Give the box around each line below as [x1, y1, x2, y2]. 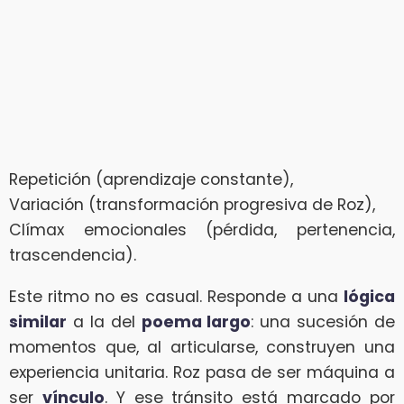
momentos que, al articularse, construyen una [9, 336, 395, 359]
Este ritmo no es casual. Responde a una [9, 286, 344, 308]
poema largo [141, 311, 252, 334]
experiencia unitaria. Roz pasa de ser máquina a [9, 362, 395, 384]
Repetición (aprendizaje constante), [9, 169, 293, 191]
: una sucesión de [251, 311, 395, 334]
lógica [344, 286, 395, 308]
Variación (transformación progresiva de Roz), [9, 194, 375, 216]
